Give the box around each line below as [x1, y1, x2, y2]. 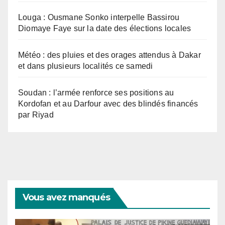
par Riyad [18, 110, 54, 119]
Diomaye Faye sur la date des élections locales [18, 24, 191, 33]
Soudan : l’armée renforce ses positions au [18, 88, 174, 97]
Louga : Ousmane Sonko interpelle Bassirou [18, 13, 180, 22]
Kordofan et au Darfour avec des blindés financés [18, 99, 198, 108]
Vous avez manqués [23, 191, 110, 203]
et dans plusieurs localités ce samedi [18, 61, 153, 70]
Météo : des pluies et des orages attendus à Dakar [18, 50, 201, 59]
